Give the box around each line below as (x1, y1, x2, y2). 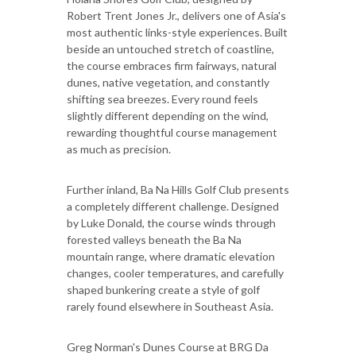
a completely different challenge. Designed (67, 199, 279, 213)
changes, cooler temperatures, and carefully (67, 265, 284, 280)
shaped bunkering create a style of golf (67, 282, 260, 296)
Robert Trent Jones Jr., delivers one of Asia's (67, 8, 286, 22)
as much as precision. (67, 141, 171, 156)
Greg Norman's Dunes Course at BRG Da (67, 339, 269, 354)
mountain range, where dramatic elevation (67, 249, 275, 263)
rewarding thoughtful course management (67, 125, 277, 139)
